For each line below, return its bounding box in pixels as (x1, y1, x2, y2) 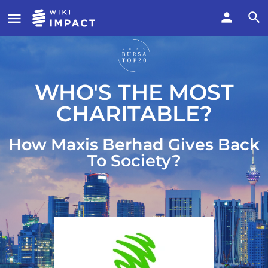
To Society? (87, 150, 181, 170)
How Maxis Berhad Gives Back (8, 134, 260, 154)
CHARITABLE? (56, 100, 212, 127)
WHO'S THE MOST (34, 78, 234, 105)
